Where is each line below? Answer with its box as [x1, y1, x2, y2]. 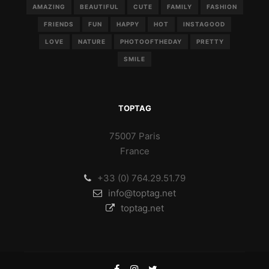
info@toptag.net [108, 187, 176, 199]
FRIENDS [44, 20, 74, 28]
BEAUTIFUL [79, 3, 119, 10]
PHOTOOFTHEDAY [120, 38, 182, 45]
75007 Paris [109, 130, 160, 142]
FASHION [206, 3, 237, 10]
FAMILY [166, 3, 192, 10]
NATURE [78, 38, 106, 45]
